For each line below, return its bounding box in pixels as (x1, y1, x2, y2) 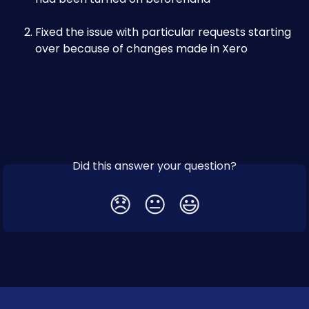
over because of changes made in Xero (35, 41, 248, 57)
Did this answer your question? (72, 158, 237, 174)
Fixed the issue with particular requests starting (35, 24, 294, 40)
